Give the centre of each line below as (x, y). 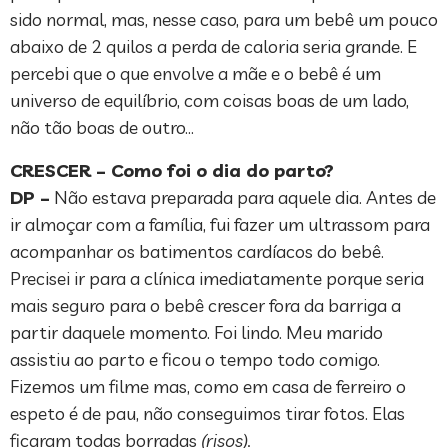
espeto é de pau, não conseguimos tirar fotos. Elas (207, 414)
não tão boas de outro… (102, 128)
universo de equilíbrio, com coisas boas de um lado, (209, 101)
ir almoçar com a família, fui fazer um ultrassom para (220, 225)
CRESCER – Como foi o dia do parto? (172, 171)
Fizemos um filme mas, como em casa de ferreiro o (208, 387)
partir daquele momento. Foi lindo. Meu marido (196, 333)
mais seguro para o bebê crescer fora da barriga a (205, 306)
